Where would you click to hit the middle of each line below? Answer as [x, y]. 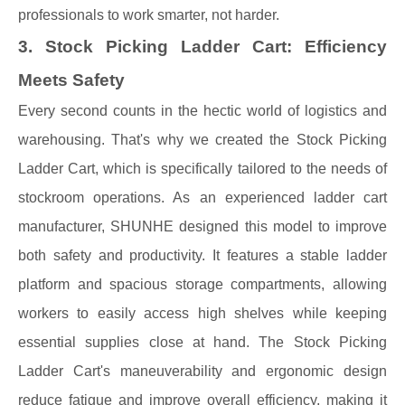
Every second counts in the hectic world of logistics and [202, 111]
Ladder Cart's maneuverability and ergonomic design [202, 371]
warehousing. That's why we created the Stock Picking [202, 140]
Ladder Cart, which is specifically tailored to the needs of [202, 169]
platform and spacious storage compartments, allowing [202, 284]
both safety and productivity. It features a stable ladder [202, 255]
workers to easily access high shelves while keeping [202, 313]
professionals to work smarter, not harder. [149, 15]
